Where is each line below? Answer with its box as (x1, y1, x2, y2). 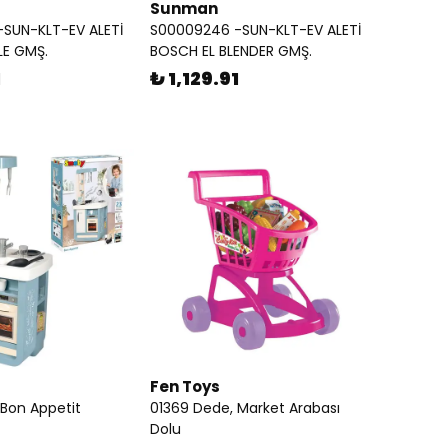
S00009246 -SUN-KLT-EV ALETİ (150, 20, 361, 40)
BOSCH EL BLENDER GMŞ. (150, 41, 312, 61)
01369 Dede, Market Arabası (150, 398, 340, 418)
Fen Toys (150, 376, 220, 397)
